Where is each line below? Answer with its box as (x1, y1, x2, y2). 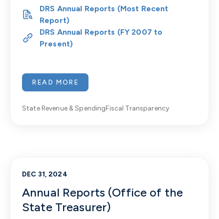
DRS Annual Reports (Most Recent (40, 4, 169, 13)
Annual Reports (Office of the (22, 185, 183, 199)
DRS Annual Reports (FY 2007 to (40, 27, 163, 37)
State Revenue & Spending (22, 104, 106, 112)
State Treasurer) (22, 200, 111, 214)
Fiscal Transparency (106, 104, 170, 112)
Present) (40, 39, 73, 48)
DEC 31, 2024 (22, 170, 67, 178)
